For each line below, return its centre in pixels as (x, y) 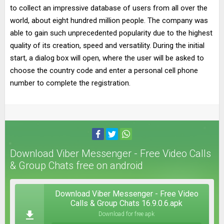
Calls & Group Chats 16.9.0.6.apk (126, 203)
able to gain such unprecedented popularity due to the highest (111, 33)
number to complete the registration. (70, 83)
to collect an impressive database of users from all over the (109, 8)
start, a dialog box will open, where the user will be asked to (107, 58)
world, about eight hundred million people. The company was (109, 20)
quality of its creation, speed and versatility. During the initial (107, 45)
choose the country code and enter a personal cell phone (104, 70)
